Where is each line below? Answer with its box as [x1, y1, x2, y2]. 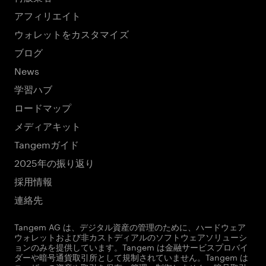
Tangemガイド [14, 136, 80, 151]
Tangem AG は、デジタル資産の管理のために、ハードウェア [14, 220, 246, 233]
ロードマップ [14, 99, 72, 114]
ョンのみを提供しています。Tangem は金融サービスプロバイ [14, 240, 248, 253]
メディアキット [14, 118, 81, 132]
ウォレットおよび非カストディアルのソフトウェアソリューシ [14, 230, 247, 243]
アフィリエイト [14, 7, 81, 22]
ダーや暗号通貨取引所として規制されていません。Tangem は [14, 250, 248, 263]
